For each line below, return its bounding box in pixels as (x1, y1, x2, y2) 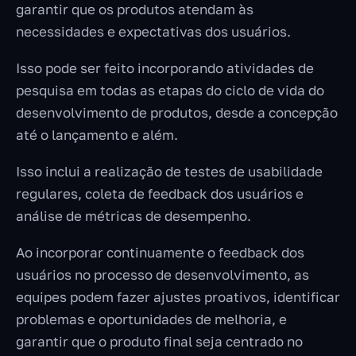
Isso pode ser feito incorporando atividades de (16, 60, 314, 77)
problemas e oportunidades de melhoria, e (16, 311, 287, 328)
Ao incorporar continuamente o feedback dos (16, 244, 304, 261)
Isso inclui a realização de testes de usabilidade (16, 163, 323, 180)
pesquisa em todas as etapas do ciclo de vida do (16, 82, 324, 99)
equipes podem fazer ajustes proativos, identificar (16, 288, 340, 306)
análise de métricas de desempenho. (16, 207, 254, 225)
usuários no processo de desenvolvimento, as (16, 266, 309, 284)
